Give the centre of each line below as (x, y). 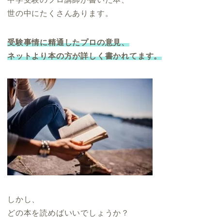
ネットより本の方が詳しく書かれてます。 (85, 56)
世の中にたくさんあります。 (60, 13)
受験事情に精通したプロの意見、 (68, 42)
